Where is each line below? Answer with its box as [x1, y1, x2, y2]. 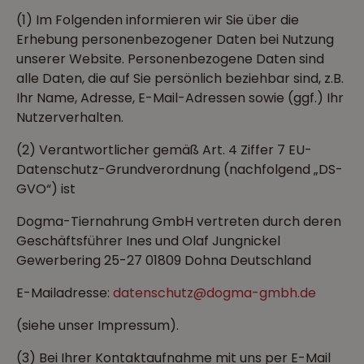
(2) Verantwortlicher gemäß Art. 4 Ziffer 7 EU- [16, 141, 312, 159]
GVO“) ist [16, 180, 76, 198]
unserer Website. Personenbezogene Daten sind [16, 50, 324, 68]
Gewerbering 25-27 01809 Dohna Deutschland [16, 251, 311, 270]
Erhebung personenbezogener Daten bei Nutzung [16, 30, 334, 49]
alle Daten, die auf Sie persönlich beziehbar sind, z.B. [16, 69, 344, 88]
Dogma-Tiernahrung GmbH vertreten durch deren [16, 212, 341, 231]
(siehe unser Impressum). [16, 316, 179, 335]
